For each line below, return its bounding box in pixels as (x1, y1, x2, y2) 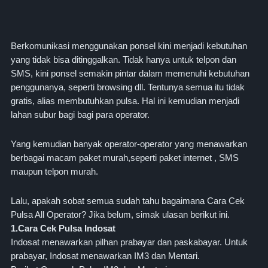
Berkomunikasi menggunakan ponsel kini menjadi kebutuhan (11, 41, 247, 51)
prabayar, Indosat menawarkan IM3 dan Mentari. (11, 251, 200, 261)
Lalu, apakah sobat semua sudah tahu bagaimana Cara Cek (11, 196, 245, 206)
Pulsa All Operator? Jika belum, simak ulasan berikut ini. (11, 210, 230, 220)
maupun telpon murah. (11, 167, 98, 176)
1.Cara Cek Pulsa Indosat (11, 224, 115, 233)
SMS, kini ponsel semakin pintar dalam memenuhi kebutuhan (11, 69, 249, 78)
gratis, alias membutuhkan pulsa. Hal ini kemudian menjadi (11, 96, 239, 106)
